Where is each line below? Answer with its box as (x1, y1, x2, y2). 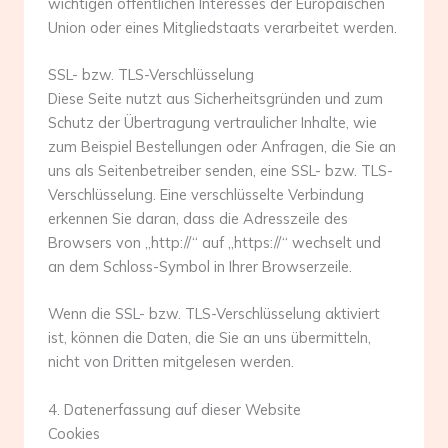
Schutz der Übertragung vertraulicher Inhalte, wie (48, 112, 377, 132)
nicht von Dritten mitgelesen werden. (48, 352, 294, 372)
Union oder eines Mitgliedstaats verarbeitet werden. (48, 17, 397, 37)
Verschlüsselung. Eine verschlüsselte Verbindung (48, 184, 364, 204)
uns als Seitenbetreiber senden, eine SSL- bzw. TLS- (48, 160, 393, 180)
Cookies (48, 423, 100, 443)
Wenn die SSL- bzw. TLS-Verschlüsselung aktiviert (48, 304, 380, 324)
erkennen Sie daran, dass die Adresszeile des (48, 208, 348, 228)
